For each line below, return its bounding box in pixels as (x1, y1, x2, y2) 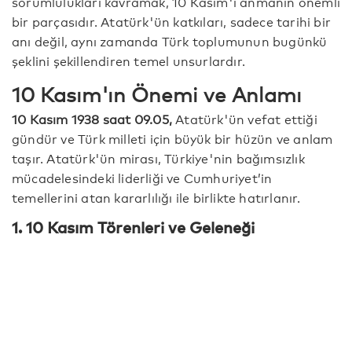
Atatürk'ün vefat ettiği (175, 109, 317, 128)
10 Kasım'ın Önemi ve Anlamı (12, 79, 302, 108)
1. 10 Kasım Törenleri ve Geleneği (12, 216, 255, 238)
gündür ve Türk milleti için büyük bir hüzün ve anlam (12, 129, 333, 148)
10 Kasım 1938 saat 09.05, (12, 109, 176, 128)
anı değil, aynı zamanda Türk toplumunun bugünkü (12, 31, 328, 50)
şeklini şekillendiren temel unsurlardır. (12, 51, 245, 70)
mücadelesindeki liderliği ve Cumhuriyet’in (12, 168, 273, 187)
